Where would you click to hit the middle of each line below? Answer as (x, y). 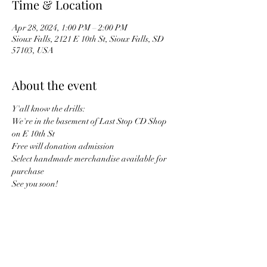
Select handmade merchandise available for (90, 159)
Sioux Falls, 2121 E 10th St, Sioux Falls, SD (88, 39)
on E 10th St (33, 133)
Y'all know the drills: (49, 108)
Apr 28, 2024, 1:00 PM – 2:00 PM (70, 27)
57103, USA (33, 50)
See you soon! (35, 184)
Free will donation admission (63, 146)
